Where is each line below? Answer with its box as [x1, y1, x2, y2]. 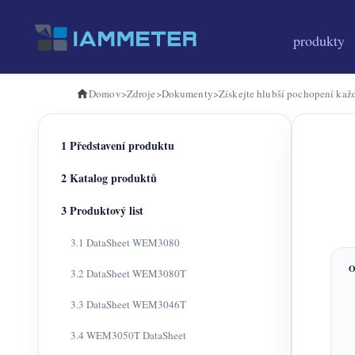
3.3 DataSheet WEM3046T [71, 297, 186, 311]
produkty [293, 31, 345, 50]
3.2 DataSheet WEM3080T [71, 266, 186, 281]
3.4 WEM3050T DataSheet [71, 328, 186, 342]
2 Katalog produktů [61, 170, 157, 186]
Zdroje [126, 86, 156, 101]
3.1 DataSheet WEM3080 [71, 235, 180, 250]
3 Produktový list [61, 202, 143, 219]
